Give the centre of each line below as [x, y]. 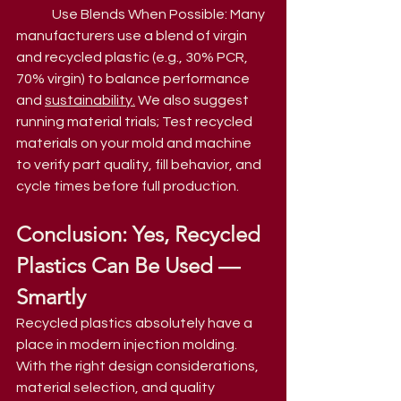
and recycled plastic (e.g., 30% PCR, [133, 57]
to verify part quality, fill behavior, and [140, 164]
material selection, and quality [117, 387]
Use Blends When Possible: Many [160, 14]
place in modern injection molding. [128, 344]
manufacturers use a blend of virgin [133, 35]
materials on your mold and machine [135, 143]
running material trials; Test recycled [136, 121]
